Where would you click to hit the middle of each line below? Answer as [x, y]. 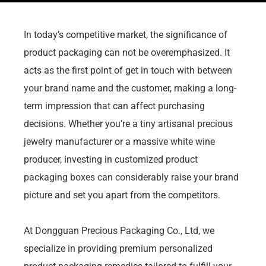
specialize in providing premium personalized [118, 248]
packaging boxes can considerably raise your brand [131, 177]
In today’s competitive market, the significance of [126, 34]
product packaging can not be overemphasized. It [127, 52]
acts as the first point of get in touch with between [128, 70]
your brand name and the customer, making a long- [130, 88]
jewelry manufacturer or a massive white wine [119, 141]
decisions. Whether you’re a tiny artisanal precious [128, 123]
